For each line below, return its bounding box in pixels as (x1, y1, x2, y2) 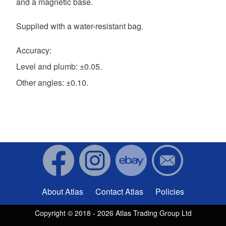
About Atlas (42, 186, 83, 198)
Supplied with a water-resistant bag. (16, 20, 143, 32)
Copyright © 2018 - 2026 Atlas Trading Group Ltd (34, 208, 192, 218)
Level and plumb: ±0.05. (16, 61, 102, 73)
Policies (155, 186, 184, 198)
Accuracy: (16, 44, 51, 56)
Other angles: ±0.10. (16, 77, 88, 89)
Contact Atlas (95, 186, 143, 198)
